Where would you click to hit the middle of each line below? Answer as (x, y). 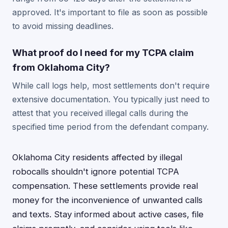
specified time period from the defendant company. (110, 127)
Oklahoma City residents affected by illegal (97, 157)
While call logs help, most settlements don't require (111, 85)
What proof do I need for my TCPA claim (103, 52)
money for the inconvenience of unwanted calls (107, 200)
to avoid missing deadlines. (63, 26)
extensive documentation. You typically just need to (111, 99)
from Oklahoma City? (61, 67)
